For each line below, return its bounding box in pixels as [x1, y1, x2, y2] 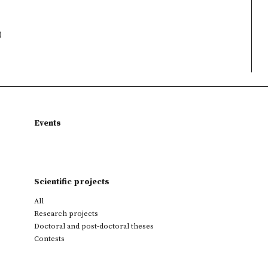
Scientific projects [34, 176, 109, 187]
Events [34, 118, 61, 129]
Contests [34, 234, 65, 243]
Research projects [34, 209, 98, 218]
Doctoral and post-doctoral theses [34, 221, 154, 231]
